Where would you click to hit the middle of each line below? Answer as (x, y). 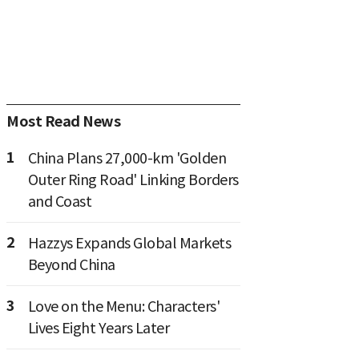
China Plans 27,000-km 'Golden (127, 158)
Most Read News (63, 121)
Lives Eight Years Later (98, 328)
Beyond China (71, 264)
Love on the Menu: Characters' (123, 306)
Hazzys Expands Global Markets (129, 243)
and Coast (59, 201)
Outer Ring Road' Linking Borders (133, 179)
